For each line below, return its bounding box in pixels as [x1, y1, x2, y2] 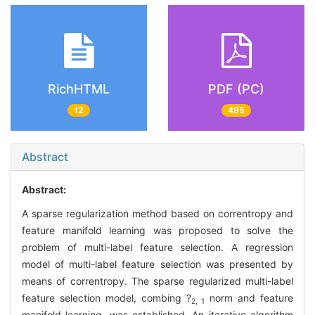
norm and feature [205, 292, 293, 304]
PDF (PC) [208, 81, 264, 96]
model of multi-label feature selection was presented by [22, 258, 293, 271]
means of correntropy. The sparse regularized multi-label [22, 275, 293, 288]
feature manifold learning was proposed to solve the [22, 224, 293, 237]
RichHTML [48, 81, 110, 96]
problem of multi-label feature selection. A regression [22, 241, 293, 254]
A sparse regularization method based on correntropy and [22, 207, 293, 220]
